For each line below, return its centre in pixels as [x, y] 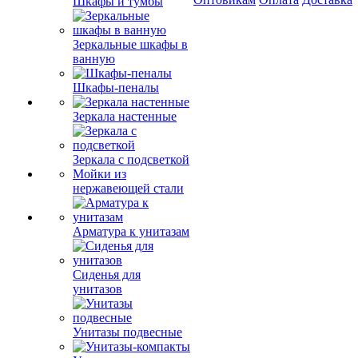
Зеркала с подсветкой [131, 159]
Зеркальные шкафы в [130, 44]
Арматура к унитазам [131, 231]
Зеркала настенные [125, 116]
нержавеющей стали [128, 188]
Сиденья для [107, 274]
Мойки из [99, 174]
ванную [94, 59]
